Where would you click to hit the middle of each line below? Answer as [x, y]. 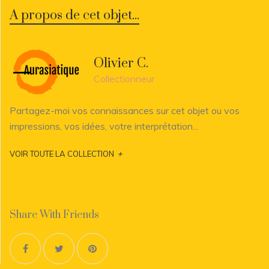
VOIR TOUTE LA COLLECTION [62, 153]
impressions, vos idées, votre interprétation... [104, 126]
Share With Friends [54, 215]
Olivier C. [121, 64]
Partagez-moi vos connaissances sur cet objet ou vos [125, 110]
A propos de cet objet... [74, 15]
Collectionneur [124, 79]
